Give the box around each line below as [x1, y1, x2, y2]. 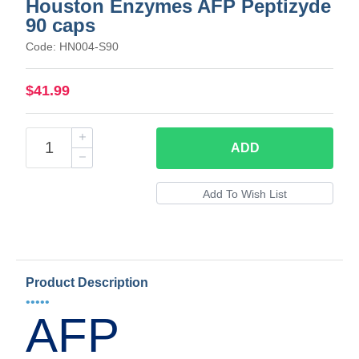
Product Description [26, 276, 148, 290]
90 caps [26, 14, 95, 37]
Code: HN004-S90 [26, 40, 119, 54]
